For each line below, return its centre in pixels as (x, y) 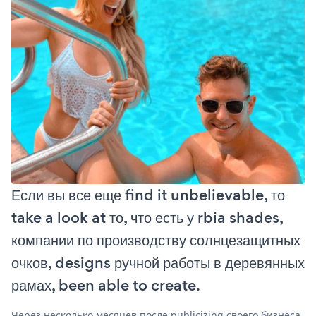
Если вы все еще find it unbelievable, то (148, 195)
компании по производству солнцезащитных (156, 240)
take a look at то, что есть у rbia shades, (147, 217)
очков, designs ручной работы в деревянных (158, 262)
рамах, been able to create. (106, 285)
